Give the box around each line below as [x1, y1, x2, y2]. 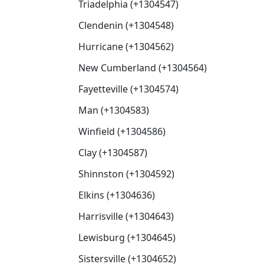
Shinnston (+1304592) [78, 167, 174, 180]
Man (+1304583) [78, 104, 149, 117]
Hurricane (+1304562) [78, 40, 174, 53]
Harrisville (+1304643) [78, 210, 174, 223]
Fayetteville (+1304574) [78, 82, 179, 95]
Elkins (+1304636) [78, 189, 155, 202]
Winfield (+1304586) [78, 125, 166, 138]
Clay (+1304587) [78, 146, 147, 159]
